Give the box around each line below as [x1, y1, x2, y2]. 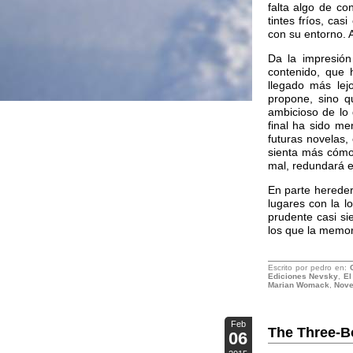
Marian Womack [267, 281, 329, 289]
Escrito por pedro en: [267, 263, 351, 272]
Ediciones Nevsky [267, 272, 339, 281]
